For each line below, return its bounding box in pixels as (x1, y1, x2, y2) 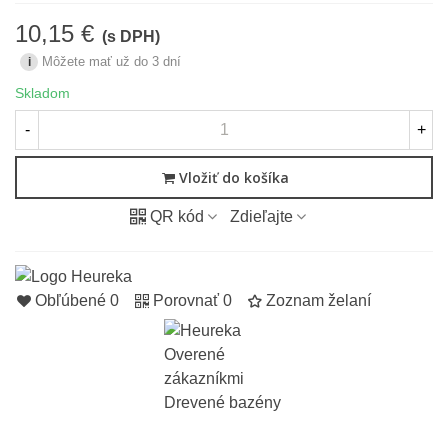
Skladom (15, 85, 70, 101)
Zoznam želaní (266, 292, 371, 310)
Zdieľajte (229, 208, 293, 226)
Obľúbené (35, 292, 106, 310)
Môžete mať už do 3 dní (42, 54, 181, 69)
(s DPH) (102, 28, 160, 45)
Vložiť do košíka (179, 168, 289, 188)
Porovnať (153, 292, 219, 310)
